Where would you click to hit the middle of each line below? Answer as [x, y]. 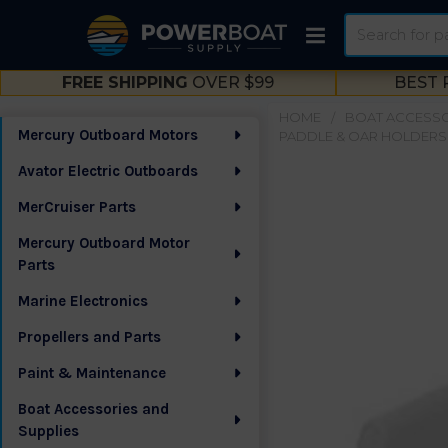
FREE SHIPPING [125, 82]
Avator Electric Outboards [108, 171]
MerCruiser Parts [77, 207]
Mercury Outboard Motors [108, 135]
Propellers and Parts [89, 337]
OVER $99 [231, 82]
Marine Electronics [83, 301]
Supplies [48, 431]
